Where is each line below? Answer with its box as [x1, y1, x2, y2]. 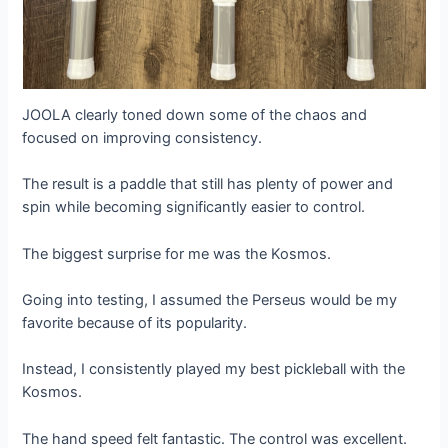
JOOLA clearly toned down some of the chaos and [22, 105, 368, 124]
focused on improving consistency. [22, 128, 263, 147]
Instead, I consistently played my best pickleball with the [22, 360, 406, 379]
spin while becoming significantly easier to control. [22, 198, 366, 217]
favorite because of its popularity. [22, 313, 248, 332]
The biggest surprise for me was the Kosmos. [22, 244, 332, 263]
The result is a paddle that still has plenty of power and [22, 175, 394, 194]
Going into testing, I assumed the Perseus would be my [22, 290, 398, 309]
